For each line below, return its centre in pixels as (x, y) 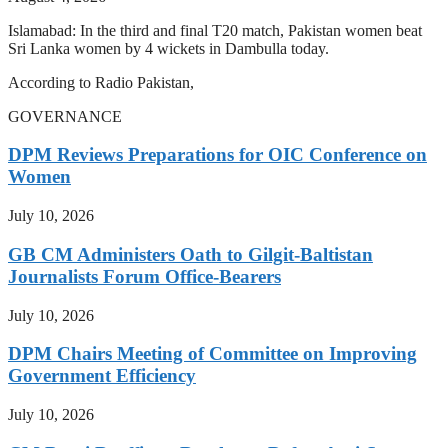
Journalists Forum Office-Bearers (144, 276)
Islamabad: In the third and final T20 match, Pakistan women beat (215, 30)
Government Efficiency (102, 376)
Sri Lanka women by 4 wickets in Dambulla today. (168, 48)
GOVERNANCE (65, 116)
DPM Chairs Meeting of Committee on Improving (212, 354)
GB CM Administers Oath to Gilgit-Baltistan (190, 254)
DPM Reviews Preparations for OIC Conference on (217, 155)
